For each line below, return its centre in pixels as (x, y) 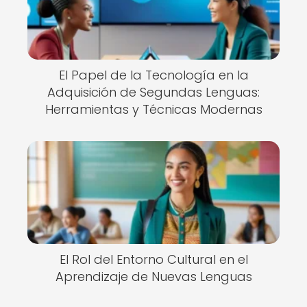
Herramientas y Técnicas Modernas (153, 110)
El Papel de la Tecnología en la (153, 75)
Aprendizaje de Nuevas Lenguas (153, 276)
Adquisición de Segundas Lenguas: (153, 93)
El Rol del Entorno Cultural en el (153, 259)
